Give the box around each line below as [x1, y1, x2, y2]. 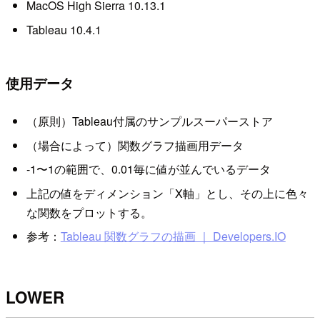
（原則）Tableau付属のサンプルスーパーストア [26, 113, 273, 130]
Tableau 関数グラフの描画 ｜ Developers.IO [60, 227, 286, 244]
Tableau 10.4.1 [26, 21, 101, 38]
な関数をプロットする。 [26, 204, 152, 221]
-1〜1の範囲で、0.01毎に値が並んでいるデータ [26, 161, 271, 178]
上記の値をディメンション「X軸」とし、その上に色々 [26, 184, 309, 201]
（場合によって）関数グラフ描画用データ [26, 136, 244, 154]
